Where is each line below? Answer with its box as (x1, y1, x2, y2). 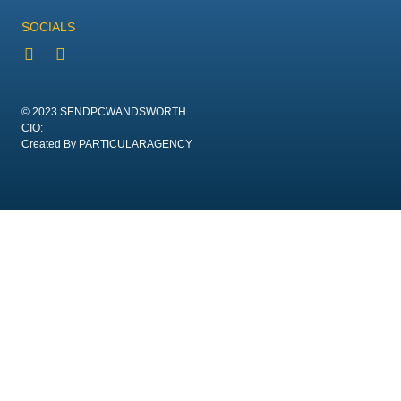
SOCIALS (21, 20, 75, 34)
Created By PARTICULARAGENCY (21, 138, 192, 150)
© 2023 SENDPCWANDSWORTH (21, 106, 186, 118)
